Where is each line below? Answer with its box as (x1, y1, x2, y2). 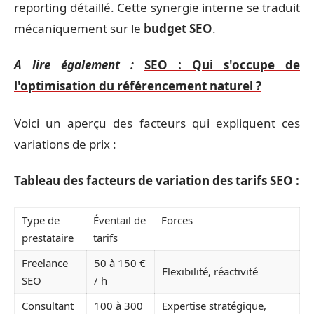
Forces (161, 212, 193, 227)
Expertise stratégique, (162, 298, 266, 313)
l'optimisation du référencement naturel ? (14, 78, 261, 94)
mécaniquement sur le (14, 20, 144, 36)
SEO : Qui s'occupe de (144, 57, 300, 73)
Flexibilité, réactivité (162, 264, 258, 278)
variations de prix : (14, 135, 116, 152)
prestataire (22, 230, 74, 245)
